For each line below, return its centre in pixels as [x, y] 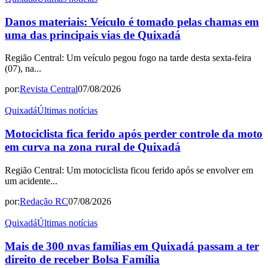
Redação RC [44, 201]
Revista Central [49, 89]
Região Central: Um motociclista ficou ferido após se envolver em [129, 170]
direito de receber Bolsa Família [82, 259]
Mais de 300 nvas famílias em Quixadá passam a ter [132, 246]
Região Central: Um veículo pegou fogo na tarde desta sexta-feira [128, 58]
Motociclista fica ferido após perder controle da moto [134, 134]
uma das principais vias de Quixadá [93, 35]
